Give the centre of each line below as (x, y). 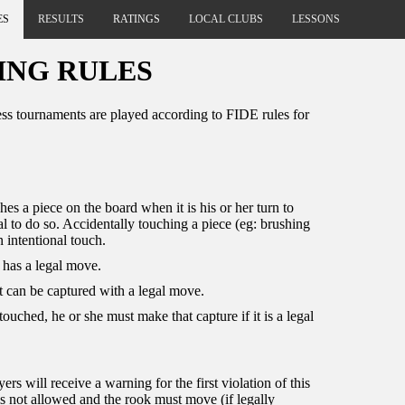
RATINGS (137, 19)
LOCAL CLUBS (226, 19)
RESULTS (61, 19)
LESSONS (316, 19)
